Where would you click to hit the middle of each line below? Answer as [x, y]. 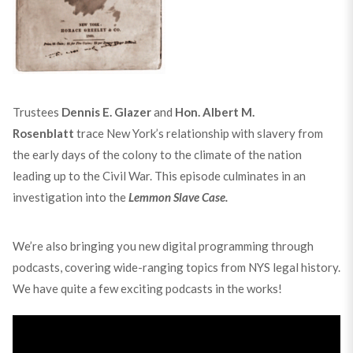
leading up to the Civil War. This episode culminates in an [159, 176]
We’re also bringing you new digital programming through [163, 246]
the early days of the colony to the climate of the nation [157, 155]
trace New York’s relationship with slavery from [199, 134]
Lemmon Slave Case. [178, 197]
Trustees [37, 112]
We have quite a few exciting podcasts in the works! [147, 289]
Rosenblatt [44, 134]
